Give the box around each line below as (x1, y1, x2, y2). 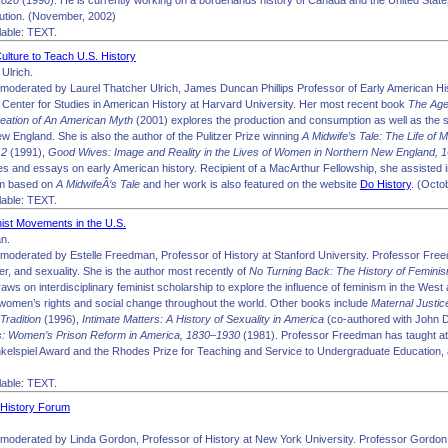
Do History (360, 177, 411, 190)
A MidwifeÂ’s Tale (56, 177, 140, 190)
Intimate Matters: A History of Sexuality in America (82, 313, 324, 325)
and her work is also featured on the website (140, 177, 360, 190)
